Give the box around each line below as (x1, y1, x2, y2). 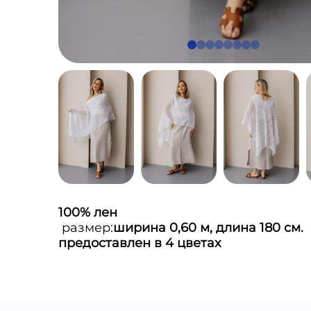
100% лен (58, 204, 117, 220)
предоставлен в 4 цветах (58, 235, 221, 251)
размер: (58, 219, 113, 235)
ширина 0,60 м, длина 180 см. (113, 219, 303, 235)
